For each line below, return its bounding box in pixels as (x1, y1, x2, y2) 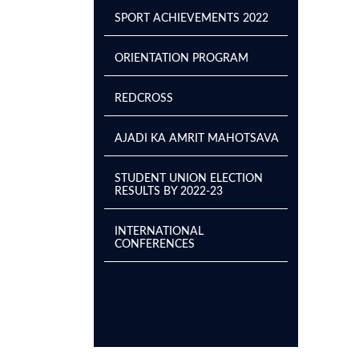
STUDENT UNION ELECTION (115, 173, 263, 184)
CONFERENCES (115, 239, 195, 250)
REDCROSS (115, 93, 173, 104)
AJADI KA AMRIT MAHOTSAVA (115, 133, 279, 144)
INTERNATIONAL (115, 226, 204, 237)
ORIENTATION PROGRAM (115, 53, 248, 64)
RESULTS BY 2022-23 (115, 186, 223, 197)
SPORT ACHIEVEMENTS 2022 (115, 13, 268, 24)
